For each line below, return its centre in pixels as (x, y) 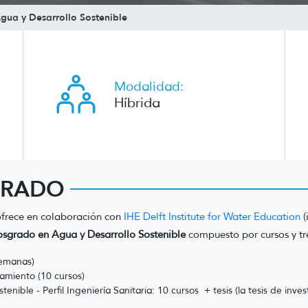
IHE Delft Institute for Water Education (212, 217)
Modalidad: (148, 86)
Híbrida (137, 102)
